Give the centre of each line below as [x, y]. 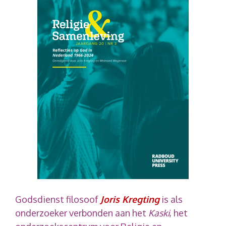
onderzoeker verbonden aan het [82, 213]
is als [171, 199]
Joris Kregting [130, 199]
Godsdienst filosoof [58, 199]
